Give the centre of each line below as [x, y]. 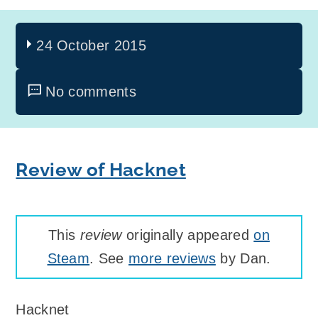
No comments [91, 92]
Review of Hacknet [101, 170]
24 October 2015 [92, 46]
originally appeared [188, 235]
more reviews [172, 258]
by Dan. [243, 258]
